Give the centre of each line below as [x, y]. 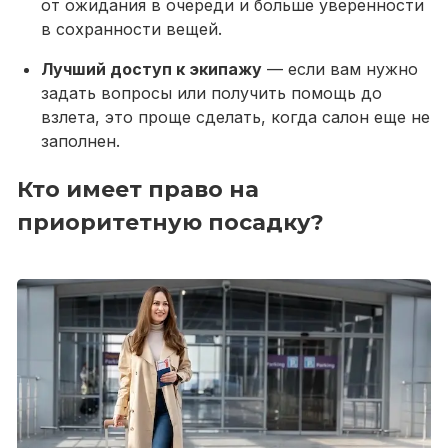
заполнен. [80, 141]
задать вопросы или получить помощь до [211, 93]
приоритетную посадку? [170, 222]
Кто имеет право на [138, 189]
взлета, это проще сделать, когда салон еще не [235, 117]
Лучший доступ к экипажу [151, 69]
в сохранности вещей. [131, 29]
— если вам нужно [340, 69]
